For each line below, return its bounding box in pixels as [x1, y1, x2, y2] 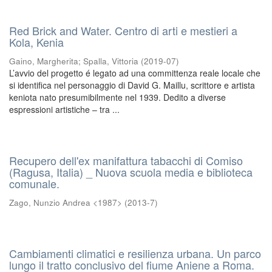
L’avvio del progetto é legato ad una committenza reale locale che [9, 67, 260, 79]
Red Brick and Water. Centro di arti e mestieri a [9, 22, 237, 38]
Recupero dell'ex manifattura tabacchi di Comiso [9, 152, 243, 168]
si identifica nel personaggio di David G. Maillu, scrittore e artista [9, 79, 255, 91]
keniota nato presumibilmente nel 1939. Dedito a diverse [9, 91, 226, 103]
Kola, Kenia [9, 34, 64, 50]
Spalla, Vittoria [83, 55, 138, 67]
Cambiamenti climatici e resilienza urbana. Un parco [9, 245, 261, 261]
